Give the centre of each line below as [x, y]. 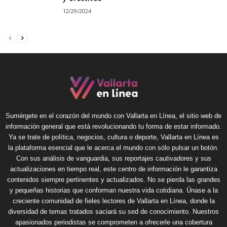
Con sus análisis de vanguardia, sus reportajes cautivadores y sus [113, 158]
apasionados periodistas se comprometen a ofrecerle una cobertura [113, 222]
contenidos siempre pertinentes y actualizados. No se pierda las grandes [113, 179]
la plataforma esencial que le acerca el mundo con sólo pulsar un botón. [113, 147]
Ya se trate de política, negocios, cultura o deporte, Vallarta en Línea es [113, 137]
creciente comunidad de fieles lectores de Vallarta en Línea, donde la [113, 201]
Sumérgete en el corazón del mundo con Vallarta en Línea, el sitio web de [113, 116]
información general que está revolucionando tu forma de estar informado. [113, 126]
